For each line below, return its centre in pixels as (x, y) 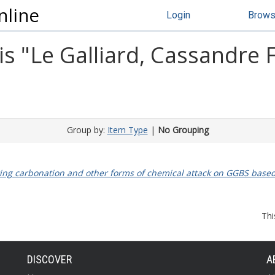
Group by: (87, 130)
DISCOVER (49, 259)
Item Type (127, 130)
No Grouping (183, 130)
